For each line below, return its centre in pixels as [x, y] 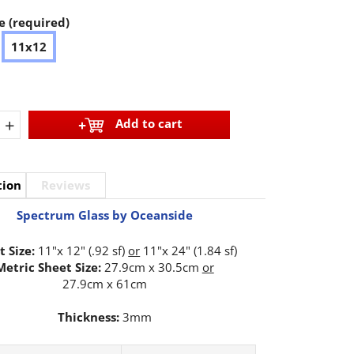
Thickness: [88, 317]
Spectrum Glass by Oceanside [104, 215]
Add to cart [149, 123]
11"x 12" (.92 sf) [82, 251]
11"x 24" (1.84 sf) [189, 251]
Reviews [66, 185]
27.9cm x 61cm [104, 284]
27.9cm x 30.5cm [151, 267]
